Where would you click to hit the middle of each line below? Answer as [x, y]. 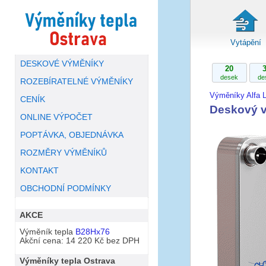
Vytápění [246, 42]
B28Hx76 [92, 232]
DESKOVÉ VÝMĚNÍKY [62, 64]
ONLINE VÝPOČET [57, 118]
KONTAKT [40, 170]
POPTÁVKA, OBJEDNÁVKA [72, 135]
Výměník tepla [47, 232]
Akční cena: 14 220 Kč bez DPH [79, 241]
